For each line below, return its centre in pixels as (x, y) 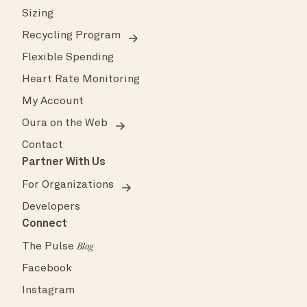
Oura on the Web (65, 124)
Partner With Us (64, 163)
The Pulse (49, 247)
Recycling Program (71, 36)
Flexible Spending (68, 58)
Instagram (48, 291)
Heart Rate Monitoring (81, 80)
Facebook (47, 269)
